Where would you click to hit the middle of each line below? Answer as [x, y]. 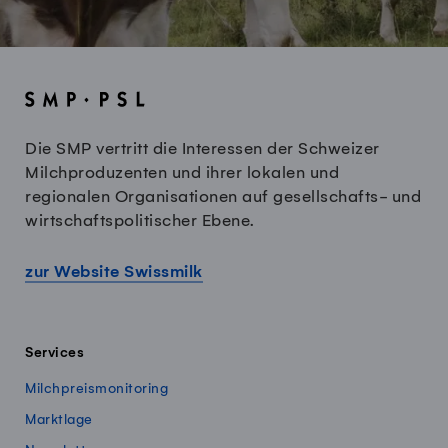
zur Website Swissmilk [114, 271]
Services [54, 353]
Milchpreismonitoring [96, 388]
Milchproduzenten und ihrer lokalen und [182, 172]
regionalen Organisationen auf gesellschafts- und [223, 196]
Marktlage [59, 420]
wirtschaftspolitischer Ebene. [140, 220]
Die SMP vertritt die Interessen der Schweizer [202, 148]
